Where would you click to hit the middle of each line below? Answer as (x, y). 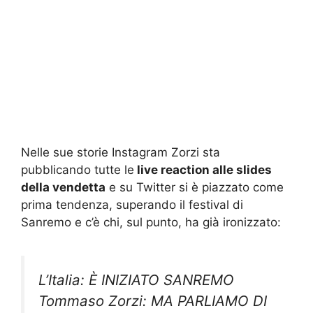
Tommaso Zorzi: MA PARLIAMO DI (153, 280)
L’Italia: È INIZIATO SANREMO (136, 259)
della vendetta (63, 173)
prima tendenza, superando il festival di (132, 190)
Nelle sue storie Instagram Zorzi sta (121, 138)
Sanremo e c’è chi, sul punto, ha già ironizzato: (151, 208)
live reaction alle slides (203, 155)
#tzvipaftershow (164, 301)
